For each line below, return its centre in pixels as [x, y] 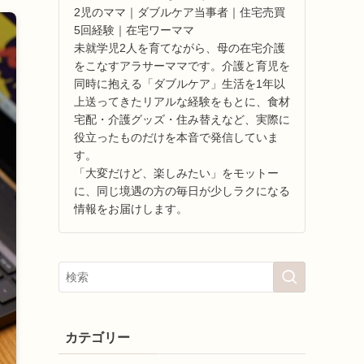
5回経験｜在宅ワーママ [134, 30]
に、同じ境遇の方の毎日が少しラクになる [182, 191]
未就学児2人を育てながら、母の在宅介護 [180, 48]
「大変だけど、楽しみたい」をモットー [176, 173]
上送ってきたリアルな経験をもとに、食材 [182, 101]
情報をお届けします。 [131, 208]
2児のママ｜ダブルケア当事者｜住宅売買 [180, 12]
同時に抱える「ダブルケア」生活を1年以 [180, 83]
